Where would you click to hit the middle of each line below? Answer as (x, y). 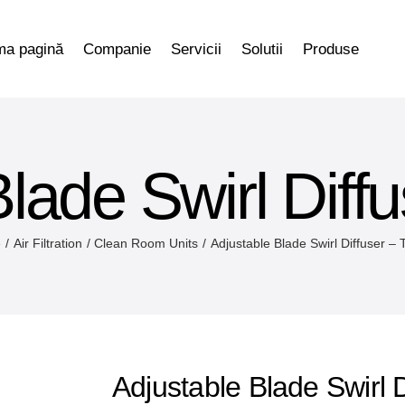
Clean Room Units (146, 243)
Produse (331, 49)
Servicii (197, 49)
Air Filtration (47, 243)
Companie (118, 49)
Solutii (263, 49)
